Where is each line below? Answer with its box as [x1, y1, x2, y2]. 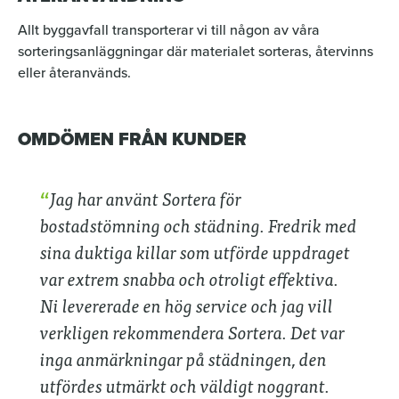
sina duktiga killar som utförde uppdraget [40, 237, 350, 266]
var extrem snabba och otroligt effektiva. [40, 264, 338, 293]
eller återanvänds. [18, 62, 131, 83]
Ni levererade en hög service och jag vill [40, 290, 333, 320]
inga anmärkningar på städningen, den [40, 344, 327, 373]
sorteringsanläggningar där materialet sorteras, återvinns [18, 41, 373, 61]
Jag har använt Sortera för [50, 183, 241, 213]
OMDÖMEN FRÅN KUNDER [18, 126, 247, 152]
